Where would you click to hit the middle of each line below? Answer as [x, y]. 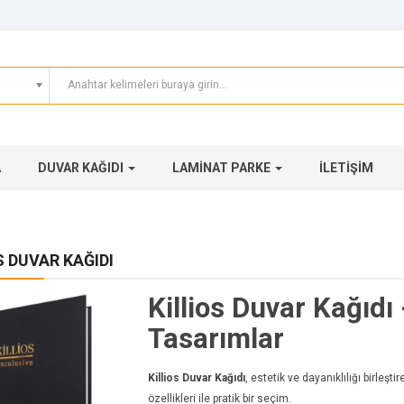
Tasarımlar [216, 339]
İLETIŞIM [346, 168]
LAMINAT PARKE [223, 168]
